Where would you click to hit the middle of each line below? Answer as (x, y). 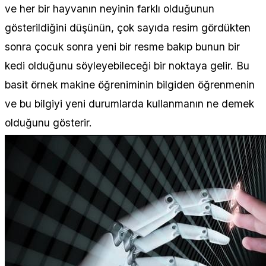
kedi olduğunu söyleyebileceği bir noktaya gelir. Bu (127, 65)
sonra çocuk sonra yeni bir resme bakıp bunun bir (122, 46)
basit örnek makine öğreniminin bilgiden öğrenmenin (130, 84)
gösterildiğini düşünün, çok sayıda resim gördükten (128, 27)
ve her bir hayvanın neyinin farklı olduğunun (110, 8)
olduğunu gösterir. (48, 122)
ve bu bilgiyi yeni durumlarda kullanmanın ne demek (129, 103)
